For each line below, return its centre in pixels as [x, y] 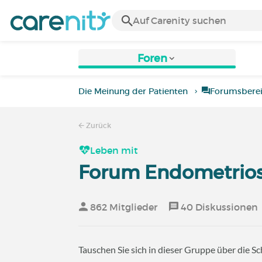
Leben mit [114, 150]
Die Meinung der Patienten [133, 91]
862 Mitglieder [123, 207]
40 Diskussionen [218, 207]
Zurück [98, 125]
